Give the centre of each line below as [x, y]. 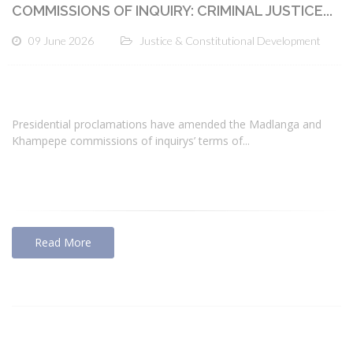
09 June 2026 [61, 41]
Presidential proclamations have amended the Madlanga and [167, 124]
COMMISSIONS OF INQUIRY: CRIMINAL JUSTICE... [172, 11]
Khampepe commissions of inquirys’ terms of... [131, 140]
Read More [63, 242]
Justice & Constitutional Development [230, 41]
